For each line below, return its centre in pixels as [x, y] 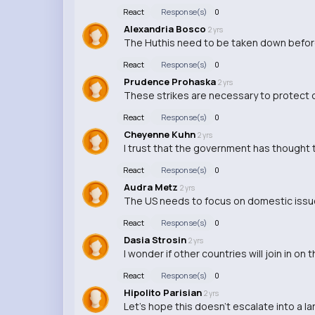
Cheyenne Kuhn [160, 134]
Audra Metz [152, 187]
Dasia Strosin [156, 239]
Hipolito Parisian [163, 292]
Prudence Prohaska [171, 81]
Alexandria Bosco [166, 28]
